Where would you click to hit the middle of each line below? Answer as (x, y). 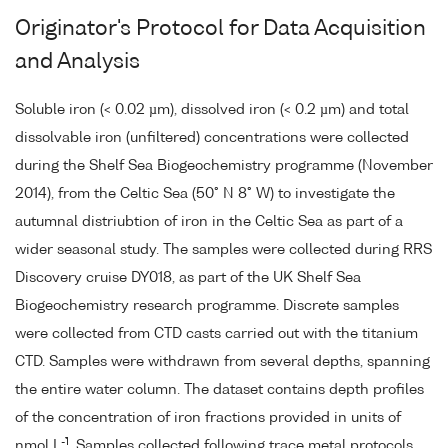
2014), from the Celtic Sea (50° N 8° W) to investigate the (205, 194)
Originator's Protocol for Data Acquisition (220, 30)
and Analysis (77, 63)
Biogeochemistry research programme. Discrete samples (207, 306)
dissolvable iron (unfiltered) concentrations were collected (212, 138)
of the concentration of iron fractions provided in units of (208, 418)
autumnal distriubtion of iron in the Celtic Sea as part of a (209, 222)
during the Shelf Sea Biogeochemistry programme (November (224, 166)
